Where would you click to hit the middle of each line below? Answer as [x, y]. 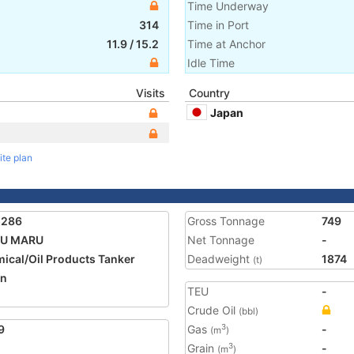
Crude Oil [213, 310]
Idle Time [211, 63]
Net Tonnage [221, 240]
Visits [151, 93]
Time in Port [218, 25]
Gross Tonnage [226, 221]
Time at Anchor [226, 44]
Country [209, 93]
